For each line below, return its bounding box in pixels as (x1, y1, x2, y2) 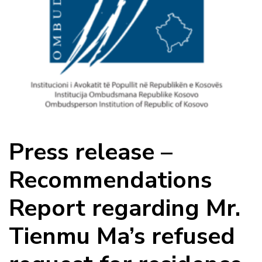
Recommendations (9, 164, 212, 196)
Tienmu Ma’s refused (9, 220, 235, 252)
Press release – (9, 136, 173, 168)
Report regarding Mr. (9, 192, 240, 224)
